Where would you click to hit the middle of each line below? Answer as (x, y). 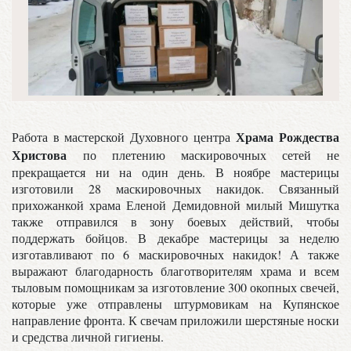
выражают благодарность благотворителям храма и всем (175, 270)
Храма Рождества (288, 136)
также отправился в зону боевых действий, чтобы (175, 221)
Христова (39, 154)
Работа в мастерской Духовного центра (124, 136)
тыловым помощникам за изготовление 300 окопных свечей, (175, 287)
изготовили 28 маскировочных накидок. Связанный (175, 188)
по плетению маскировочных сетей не (203, 154)
